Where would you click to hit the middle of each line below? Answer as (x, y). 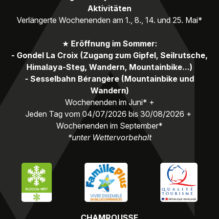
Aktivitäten (109, 8)
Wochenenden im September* (109, 125)
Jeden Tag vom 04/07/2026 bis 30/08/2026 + (109, 114)
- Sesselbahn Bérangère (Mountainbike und (109, 78)
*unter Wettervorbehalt (109, 137)
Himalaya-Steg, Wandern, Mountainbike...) (109, 67)
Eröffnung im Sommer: (114, 43)
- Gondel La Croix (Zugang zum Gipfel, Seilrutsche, (109, 55)
